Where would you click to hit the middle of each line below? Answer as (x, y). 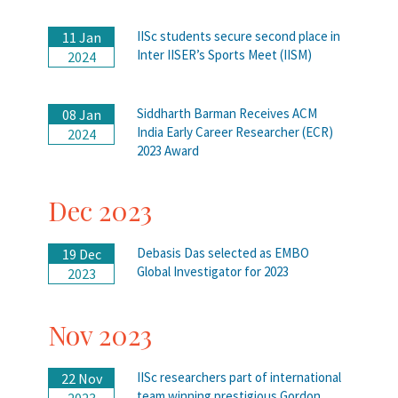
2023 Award (168, 150)
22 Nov (81, 378)
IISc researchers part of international (239, 377)
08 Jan (81, 114)
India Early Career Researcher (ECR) (235, 131)
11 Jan (81, 37)
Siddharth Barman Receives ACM (227, 113)
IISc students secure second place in (239, 36)
